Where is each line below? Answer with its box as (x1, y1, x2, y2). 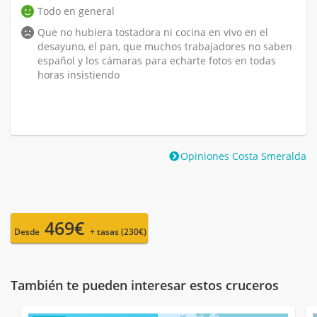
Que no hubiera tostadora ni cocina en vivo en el (38, 25, 268, 39)
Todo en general (38, 4, 115, 18)
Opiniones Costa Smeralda (180, 149, 306, 163)
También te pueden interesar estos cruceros (11, 276, 279, 294)
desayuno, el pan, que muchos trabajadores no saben (38, 39, 292, 53)
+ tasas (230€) (90, 225, 146, 238)
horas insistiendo (38, 67, 120, 81)
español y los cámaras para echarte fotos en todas (38, 53, 276, 67)
